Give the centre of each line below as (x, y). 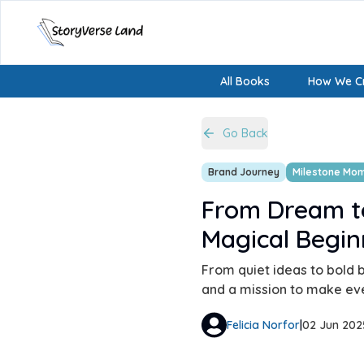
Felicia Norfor (263, 325)
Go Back (245, 133)
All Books (245, 81)
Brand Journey (244, 172)
